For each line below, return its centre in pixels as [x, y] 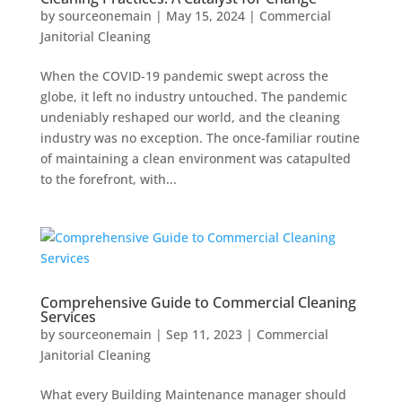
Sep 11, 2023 [204, 334]
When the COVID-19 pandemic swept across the [184, 76]
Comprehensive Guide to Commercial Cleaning [198, 302]
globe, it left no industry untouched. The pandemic [193, 96]
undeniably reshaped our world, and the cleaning [190, 117]
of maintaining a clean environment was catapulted [195, 158]
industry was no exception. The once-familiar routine [200, 138]
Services [68, 317]
